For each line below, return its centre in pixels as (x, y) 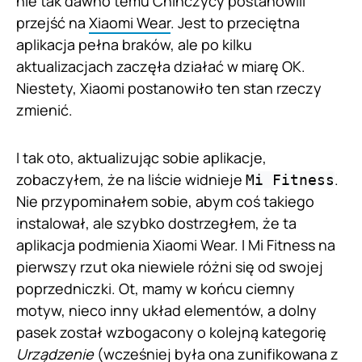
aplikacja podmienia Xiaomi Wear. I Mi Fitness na (176, 245)
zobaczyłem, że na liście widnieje (131, 180)
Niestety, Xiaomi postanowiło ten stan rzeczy (169, 88)
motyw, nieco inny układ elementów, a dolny (166, 311)
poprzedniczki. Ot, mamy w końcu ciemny (156, 289)
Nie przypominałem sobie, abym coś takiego (165, 202)
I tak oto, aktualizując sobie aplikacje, (141, 158)
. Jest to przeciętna (235, 23)
